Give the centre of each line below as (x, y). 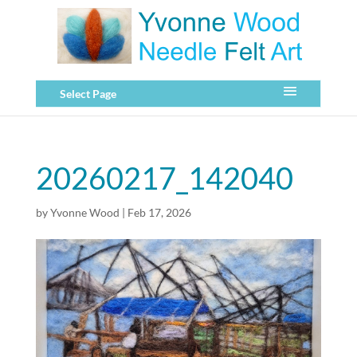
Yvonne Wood (84, 212)
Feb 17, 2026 (159, 212)
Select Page (88, 94)
